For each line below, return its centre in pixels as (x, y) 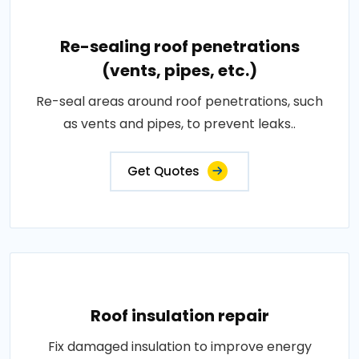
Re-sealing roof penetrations (179, 46)
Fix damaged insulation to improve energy (179, 347)
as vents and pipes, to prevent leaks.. (179, 124)
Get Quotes (163, 171)
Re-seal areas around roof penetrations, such (179, 101)
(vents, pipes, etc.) (179, 71)
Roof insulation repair (179, 316)
